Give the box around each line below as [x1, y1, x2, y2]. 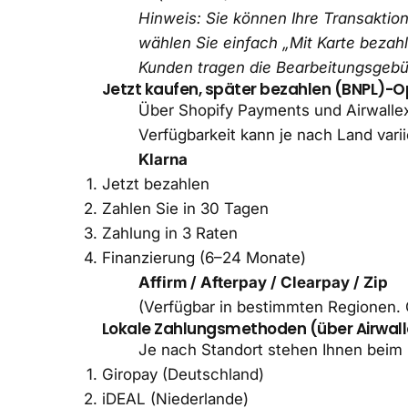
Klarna [138, 149, 188, 168]
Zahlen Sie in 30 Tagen [102, 199, 269, 218]
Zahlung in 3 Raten [102, 223, 238, 242]
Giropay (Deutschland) [102, 364, 264, 383]
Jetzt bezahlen [102, 174, 209, 193]
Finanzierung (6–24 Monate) [102, 248, 306, 267]
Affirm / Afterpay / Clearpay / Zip [138, 272, 388, 291]
